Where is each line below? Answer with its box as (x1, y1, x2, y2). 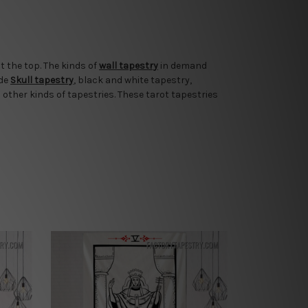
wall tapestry (99, 59, 158, 71)
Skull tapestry (10, 74, 74, 86)
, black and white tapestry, (74, 74, 192, 86)
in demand (158, 59, 207, 71)
